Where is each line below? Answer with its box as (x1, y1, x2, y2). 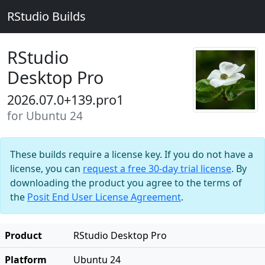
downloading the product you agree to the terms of (10, 176, 242, 189)
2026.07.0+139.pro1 (7, 91, 124, 108)
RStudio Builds (7, 8, 86, 24)
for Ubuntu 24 (7, 108, 83, 124)
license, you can (10, 162, 83, 175)
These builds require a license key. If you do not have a (10, 148, 253, 161)
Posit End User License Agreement (27, 190, 181, 203)
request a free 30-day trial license (83, 162, 231, 175)
